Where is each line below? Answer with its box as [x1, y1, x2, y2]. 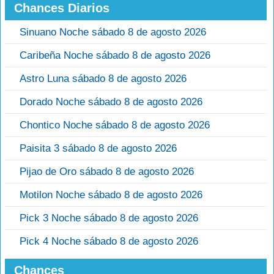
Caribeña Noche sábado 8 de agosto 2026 [20, 50, 210, 62]
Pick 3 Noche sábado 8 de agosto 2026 [20, 212, 198, 224]
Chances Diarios [14, 1, 109, 15]
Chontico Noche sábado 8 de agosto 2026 [20, 119, 210, 131]
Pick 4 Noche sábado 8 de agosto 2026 [20, 235, 198, 248]
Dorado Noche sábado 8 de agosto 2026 [20, 96, 202, 108]
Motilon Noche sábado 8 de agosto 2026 [20, 189, 202, 201]
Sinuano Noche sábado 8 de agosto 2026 [20, 26, 206, 39]
